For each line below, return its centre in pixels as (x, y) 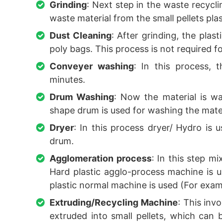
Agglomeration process (101, 158)
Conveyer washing (92, 66)
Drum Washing (82, 97)
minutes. (67, 80)
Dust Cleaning (81, 35)
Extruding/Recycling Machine (114, 202)
